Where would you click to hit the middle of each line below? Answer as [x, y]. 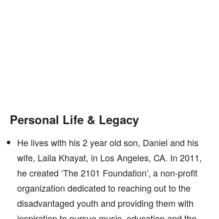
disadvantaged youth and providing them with [105, 203]
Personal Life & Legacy [74, 119]
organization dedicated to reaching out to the [104, 188]
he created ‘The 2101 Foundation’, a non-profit [107, 173]
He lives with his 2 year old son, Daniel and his [108, 142]
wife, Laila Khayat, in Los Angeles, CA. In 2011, [109, 157]
